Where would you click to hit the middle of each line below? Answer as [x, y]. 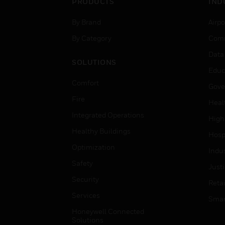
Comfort [85, 83]
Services [86, 195]
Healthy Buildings [101, 131]
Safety [82, 163]
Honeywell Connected [108, 211]
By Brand [86, 22]
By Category [92, 38]
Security [85, 179]
